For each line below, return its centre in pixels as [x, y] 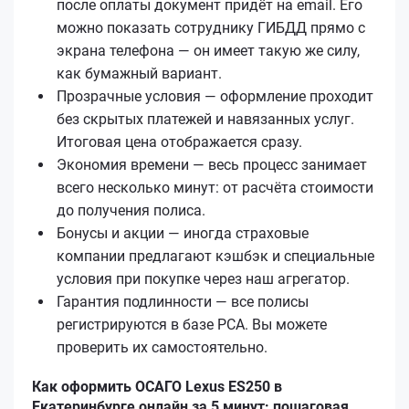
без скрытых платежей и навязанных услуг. [205, 119]
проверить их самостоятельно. [162, 347]
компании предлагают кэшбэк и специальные [215, 256]
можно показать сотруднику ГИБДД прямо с [211, 27]
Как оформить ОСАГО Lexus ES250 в [157, 386]
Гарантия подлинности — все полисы [183, 301]
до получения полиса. [131, 210]
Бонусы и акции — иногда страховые [183, 233]
